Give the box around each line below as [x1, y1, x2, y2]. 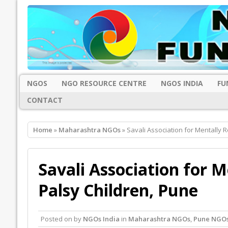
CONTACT [26, 95, 63, 105]
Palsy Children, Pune [38, 179, 198, 202]
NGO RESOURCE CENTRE [61, 78, 147, 88]
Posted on [40, 214, 74, 224]
